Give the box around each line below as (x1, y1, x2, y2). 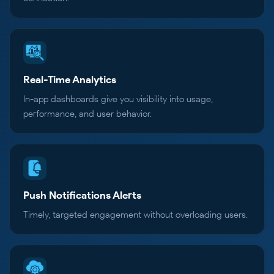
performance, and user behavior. (23, 108, 152, 120)
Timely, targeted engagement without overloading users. (23, 209, 248, 221)
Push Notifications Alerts (23, 189, 141, 202)
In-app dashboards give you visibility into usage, (23, 94, 213, 105)
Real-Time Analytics (23, 73, 116, 86)
